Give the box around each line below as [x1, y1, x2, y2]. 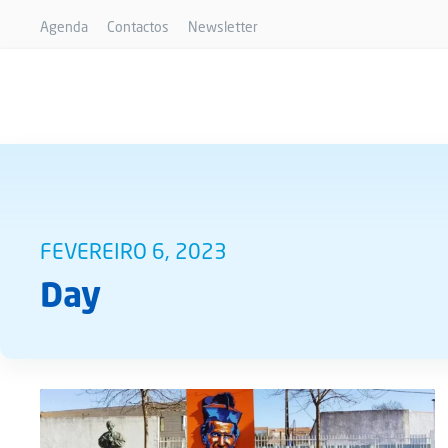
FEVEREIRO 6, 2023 [40, 238, 227, 264]
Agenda [40, 18, 88, 35]
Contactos [107, 18, 169, 35]
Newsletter [188, 18, 258, 35]
